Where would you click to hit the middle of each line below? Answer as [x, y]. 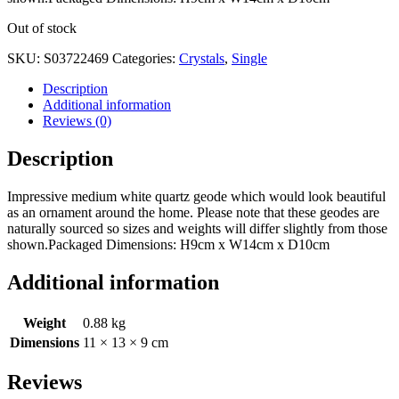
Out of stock [42, 28]
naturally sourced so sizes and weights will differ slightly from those [197, 228]
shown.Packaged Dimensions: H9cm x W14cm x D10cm [168, 244]
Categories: [146, 58]
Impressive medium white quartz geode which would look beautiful [196, 196]
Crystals [202, 58]
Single [249, 58]
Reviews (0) [77, 120]
